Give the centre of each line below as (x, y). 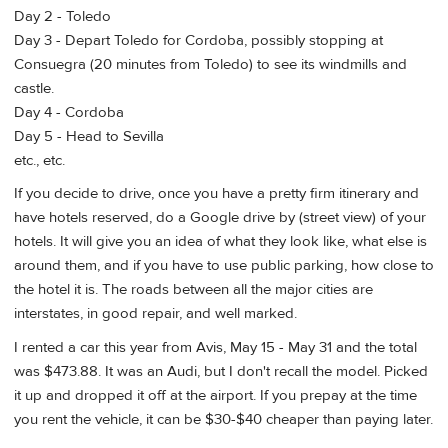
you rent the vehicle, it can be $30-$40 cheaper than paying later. (223, 419)
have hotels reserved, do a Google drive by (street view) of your (220, 218)
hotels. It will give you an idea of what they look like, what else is (220, 242)
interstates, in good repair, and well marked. (155, 314)
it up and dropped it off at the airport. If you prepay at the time (215, 395)
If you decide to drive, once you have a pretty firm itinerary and (216, 194)
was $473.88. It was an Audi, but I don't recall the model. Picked (221, 371)
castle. (34, 88)
